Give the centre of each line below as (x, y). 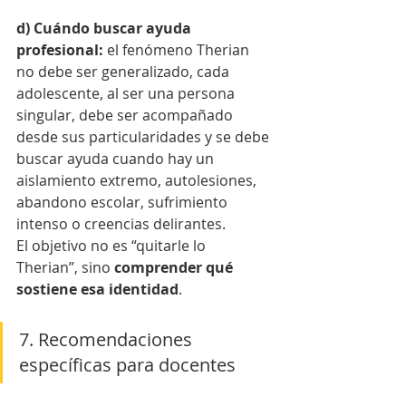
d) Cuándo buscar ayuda (106, 29)
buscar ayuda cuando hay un (117, 159)
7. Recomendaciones (108, 340)
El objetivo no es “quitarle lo (113, 246)
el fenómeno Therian (180, 50)
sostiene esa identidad (97, 290)
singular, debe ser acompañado (126, 116)
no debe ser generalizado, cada (125, 72)
